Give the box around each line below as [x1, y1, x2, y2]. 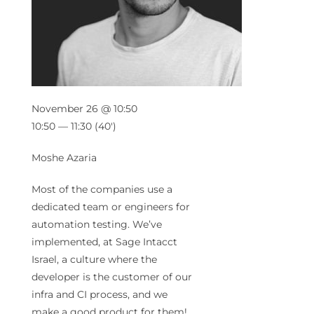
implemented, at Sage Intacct [32, 235, 177, 249]
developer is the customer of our [32, 271, 192, 284]
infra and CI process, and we [32, 288, 168, 301]
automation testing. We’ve [32, 218, 162, 231]
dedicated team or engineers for [32, 200, 190, 214]
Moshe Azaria [32, 151, 97, 165]
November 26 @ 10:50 [32, 102, 137, 116]
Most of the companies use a [32, 183, 172, 196]
